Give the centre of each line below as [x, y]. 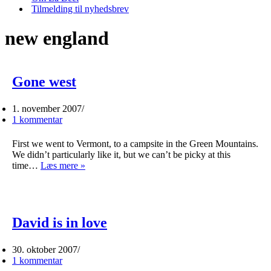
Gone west [44, 81]
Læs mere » [63, 165]
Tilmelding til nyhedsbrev [80, 9]
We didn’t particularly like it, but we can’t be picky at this [121, 154]
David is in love [60, 222]
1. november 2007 [47, 108]
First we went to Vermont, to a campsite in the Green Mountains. [135, 143]
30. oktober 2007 [45, 249]
